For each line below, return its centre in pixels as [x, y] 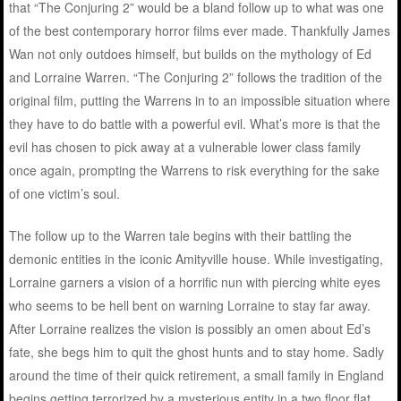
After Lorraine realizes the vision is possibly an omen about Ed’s [190, 329]
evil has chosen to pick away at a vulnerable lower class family [185, 147]
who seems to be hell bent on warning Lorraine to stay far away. [190, 306]
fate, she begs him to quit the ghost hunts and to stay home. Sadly [197, 352]
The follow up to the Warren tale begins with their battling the [181, 236]
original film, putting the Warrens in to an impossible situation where [200, 101]
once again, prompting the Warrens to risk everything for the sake [195, 171]
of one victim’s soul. [65, 194]
